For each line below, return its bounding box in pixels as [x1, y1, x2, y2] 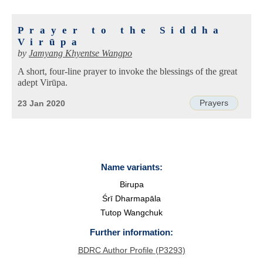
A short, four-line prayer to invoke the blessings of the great [18, 66, 237, 77]
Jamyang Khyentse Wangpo [29, 48, 132, 59]
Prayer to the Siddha [18, 24, 224, 36]
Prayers [200, 99, 228, 108]
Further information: [90, 227, 173, 238]
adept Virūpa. [18, 77, 68, 89]
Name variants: [100, 161, 163, 172]
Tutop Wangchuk [100, 208, 163, 218]
